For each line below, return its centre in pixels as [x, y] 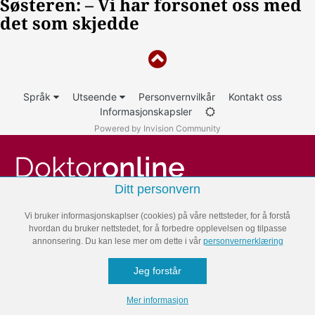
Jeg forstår [157, 271]
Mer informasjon [157, 300]
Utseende [96, 96]
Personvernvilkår [176, 96]
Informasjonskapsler [146, 111]
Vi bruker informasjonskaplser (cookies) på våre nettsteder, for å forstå [157, 216]
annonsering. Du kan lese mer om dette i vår [117, 241]
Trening [39, 296]
